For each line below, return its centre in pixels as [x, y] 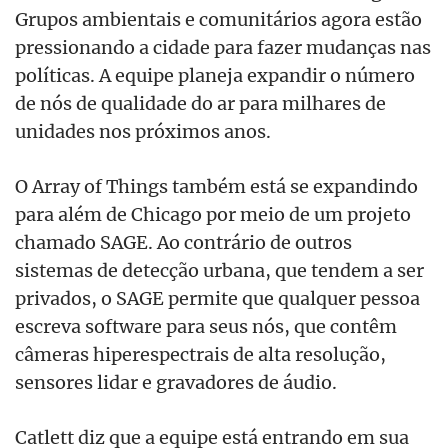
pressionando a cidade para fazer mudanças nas [223, 46]
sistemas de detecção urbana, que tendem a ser [219, 269]
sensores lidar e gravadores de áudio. [176, 381]
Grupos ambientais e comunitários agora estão [218, 18]
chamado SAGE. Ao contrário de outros [183, 241]
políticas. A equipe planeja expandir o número [215, 74]
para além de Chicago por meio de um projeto [213, 213]
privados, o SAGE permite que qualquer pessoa [217, 297]
